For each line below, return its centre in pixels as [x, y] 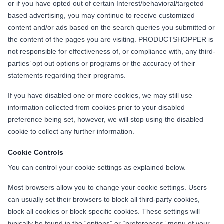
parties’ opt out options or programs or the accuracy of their [102, 63]
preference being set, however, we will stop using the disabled [106, 119]
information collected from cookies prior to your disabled [96, 107]
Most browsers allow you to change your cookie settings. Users [107, 187]
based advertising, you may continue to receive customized [101, 15]
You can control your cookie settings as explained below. [99, 167]
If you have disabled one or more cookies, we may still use [100, 95]
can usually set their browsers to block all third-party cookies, [104, 199]
